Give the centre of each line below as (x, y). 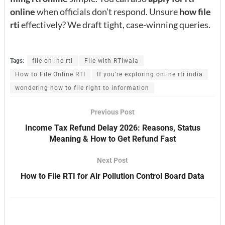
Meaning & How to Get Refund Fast (113, 139)
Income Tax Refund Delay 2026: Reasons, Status (113, 128)
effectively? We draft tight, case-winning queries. (115, 25)
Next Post (113, 160)
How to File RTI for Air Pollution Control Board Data (113, 176)
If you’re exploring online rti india (150, 75)
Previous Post (113, 112)
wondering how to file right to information (82, 88)
